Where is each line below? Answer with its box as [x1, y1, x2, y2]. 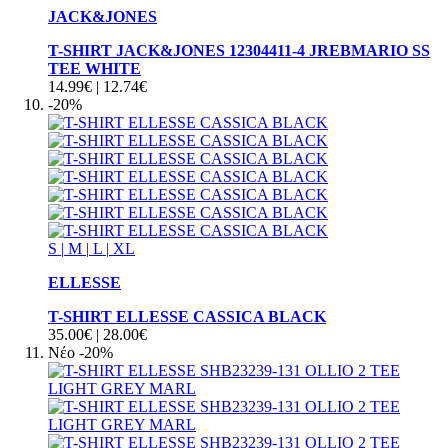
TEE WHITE [48, 59, 141, 77]
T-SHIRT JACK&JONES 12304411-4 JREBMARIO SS [48, 41, 430, 59]
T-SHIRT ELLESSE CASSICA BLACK [48, 307, 326, 325]
